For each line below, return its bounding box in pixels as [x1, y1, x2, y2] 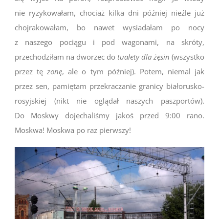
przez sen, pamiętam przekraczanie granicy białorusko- [15, 81, 204, 91]
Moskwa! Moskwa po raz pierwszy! [15, 125, 131, 135]
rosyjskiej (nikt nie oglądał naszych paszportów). [15, 95, 204, 106]
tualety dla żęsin [117, 51, 170, 62]
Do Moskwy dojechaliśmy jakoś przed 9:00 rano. [15, 110, 204, 120]
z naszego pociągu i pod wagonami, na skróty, [15, 37, 204, 47]
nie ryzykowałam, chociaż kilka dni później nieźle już [15, 7, 204, 18]
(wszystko [170, 51, 204, 62]
